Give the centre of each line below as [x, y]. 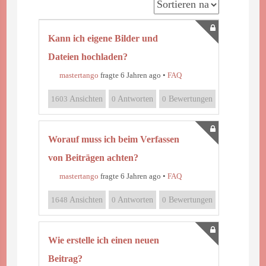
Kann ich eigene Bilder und [103, 38]
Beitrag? [65, 258]
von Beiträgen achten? [93, 157]
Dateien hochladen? [88, 56]
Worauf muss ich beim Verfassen [113, 139]
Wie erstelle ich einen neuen [103, 240]
